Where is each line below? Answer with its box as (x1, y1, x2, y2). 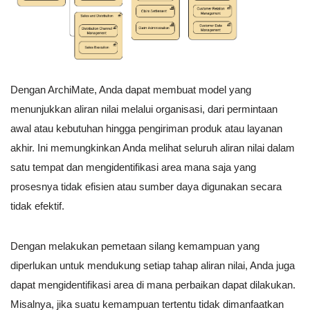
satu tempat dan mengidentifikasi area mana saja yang (10, 161, 256, 174)
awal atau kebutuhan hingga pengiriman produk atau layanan (10, 122, 282, 135)
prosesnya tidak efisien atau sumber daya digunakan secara (10, 181, 282, 193)
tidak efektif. (10, 200, 64, 212)
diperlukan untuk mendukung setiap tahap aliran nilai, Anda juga (10, 259, 295, 272)
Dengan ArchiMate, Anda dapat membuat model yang (10, 84, 251, 96)
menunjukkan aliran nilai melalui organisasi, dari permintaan (10, 103, 277, 116)
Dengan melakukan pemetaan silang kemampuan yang (10, 240, 259, 253)
